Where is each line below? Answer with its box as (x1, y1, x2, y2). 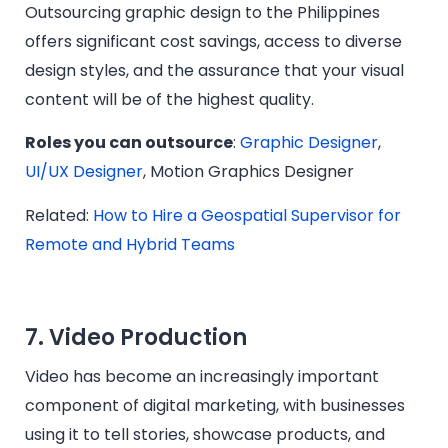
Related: (25, 203, 93, 227)
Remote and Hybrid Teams (25, 232, 235, 256)
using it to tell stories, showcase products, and (25, 422, 385, 446)
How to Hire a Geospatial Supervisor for (93, 203, 401, 227)
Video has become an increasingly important (25, 364, 379, 388)
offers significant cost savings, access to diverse (25, 30, 402, 54)
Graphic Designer (240, 131, 378, 155)
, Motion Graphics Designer (143, 160, 354, 184)
